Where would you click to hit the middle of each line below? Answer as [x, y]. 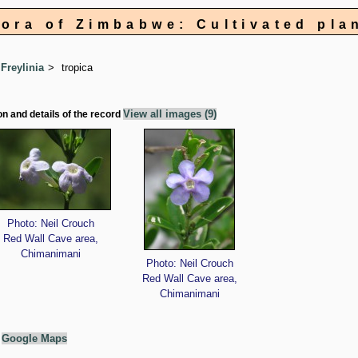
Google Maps [34, 339]
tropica [77, 68]
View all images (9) [170, 114]
